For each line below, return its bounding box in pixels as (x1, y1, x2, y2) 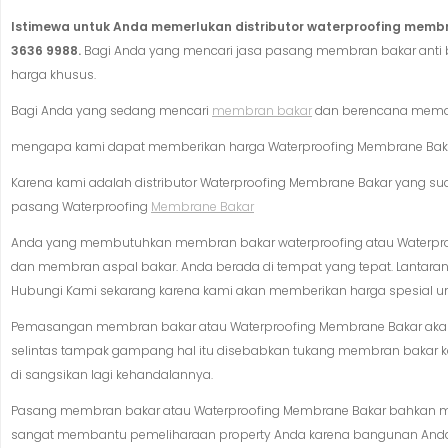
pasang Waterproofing (11, 198, 151, 216)
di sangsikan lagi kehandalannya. (11, 366, 213, 384)
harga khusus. (11, 66, 96, 84)
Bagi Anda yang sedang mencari (11, 102, 212, 120)
